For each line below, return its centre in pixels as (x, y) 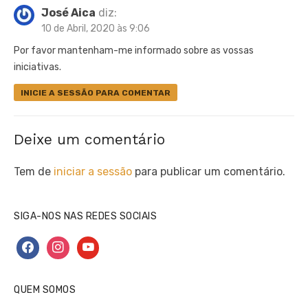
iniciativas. (37, 67)
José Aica (68, 12)
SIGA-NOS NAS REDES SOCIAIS (85, 216)
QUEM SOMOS (45, 289)
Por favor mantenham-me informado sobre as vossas (134, 50)
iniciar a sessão (93, 171)
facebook (37, 243)
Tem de (34, 171)
